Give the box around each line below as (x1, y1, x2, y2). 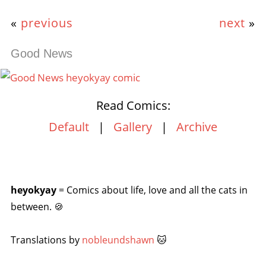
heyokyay (10, 183, 56, 197)
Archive (176, 119, 217, 135)
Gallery (113, 119, 152, 135)
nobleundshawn (81, 233, 154, 246)
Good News (10, 47, 72, 60)
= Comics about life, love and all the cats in (56, 183, 248, 197)
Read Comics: (96, 97, 170, 113)
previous (20, 14, 73, 31)
